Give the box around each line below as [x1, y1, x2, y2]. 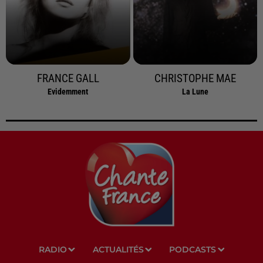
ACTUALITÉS [92, 244, 144, 255]
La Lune [181, 87, 208, 97]
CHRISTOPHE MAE [154, 72, 236, 86]
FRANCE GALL [36, 72, 99, 86]
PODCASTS [169, 244, 217, 255]
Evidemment [48, 87, 89, 97]
